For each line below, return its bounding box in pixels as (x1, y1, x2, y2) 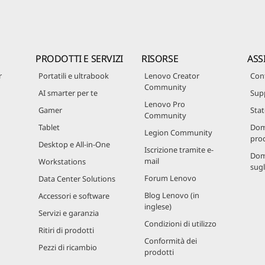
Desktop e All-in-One (38, 138, 110, 150)
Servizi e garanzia (38, 207, 99, 218)
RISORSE (141, 51, 179, 65)
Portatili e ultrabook (38, 70, 109, 81)
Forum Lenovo (144, 172, 196, 183)
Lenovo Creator (144, 70, 199, 81)
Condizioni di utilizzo (144, 218, 216, 229)
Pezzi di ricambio (38, 241, 97, 253)
